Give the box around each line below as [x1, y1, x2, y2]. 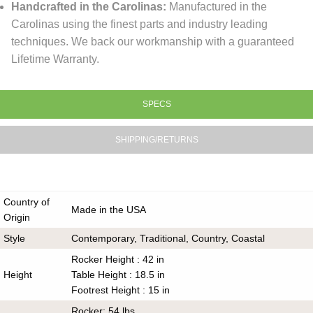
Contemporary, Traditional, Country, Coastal [71, 232, 265, 244]
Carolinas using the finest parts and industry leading [11, 18, 268, 31]
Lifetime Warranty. [11, 53, 100, 66]
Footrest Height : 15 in [71, 284, 170, 296]
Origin [3, 211, 31, 223]
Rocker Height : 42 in [71, 253, 165, 265]
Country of [3, 196, 50, 208]
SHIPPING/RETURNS [115, 134, 198, 145]
